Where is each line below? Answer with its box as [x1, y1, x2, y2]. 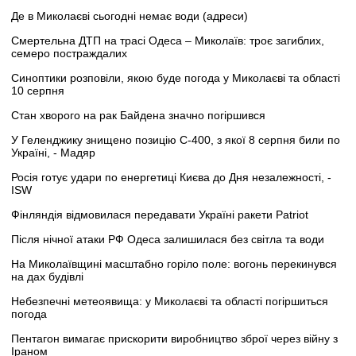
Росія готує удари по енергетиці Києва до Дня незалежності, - [11, 171, 331, 184]
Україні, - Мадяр [11, 146, 95, 160]
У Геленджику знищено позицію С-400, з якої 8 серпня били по [11, 133, 340, 147]
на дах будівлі [11, 270, 83, 284]
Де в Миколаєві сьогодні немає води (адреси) [11, 10, 248, 23]
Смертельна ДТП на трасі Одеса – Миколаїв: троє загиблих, [11, 34, 324, 48]
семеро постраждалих [11, 47, 127, 60]
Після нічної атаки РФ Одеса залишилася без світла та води [11, 233, 324, 246]
